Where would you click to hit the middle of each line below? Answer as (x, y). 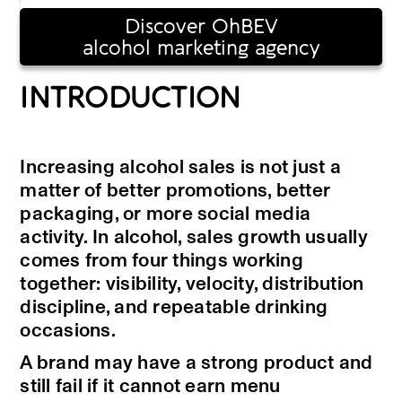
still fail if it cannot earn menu (150, 387)
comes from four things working (162, 261)
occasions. (68, 331)
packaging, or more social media (166, 214)
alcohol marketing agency (201, 49)
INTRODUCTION (131, 99)
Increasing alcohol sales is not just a (180, 168)
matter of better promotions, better (175, 191)
